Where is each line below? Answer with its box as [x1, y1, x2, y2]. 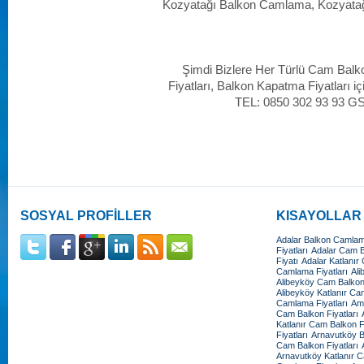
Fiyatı [276, 256, 298, 266]
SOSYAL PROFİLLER [20, 209, 152, 223]
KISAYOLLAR [276, 209, 362, 223]
